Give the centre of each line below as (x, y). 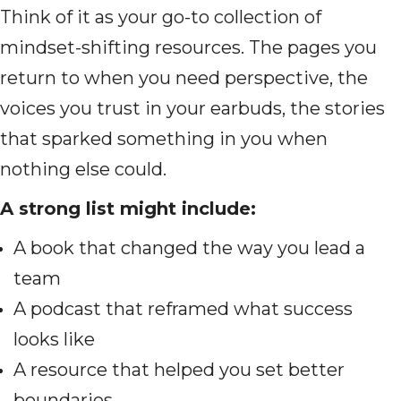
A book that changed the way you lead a (189, 248)
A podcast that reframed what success (183, 309)
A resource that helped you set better (179, 370)
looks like (56, 340)
